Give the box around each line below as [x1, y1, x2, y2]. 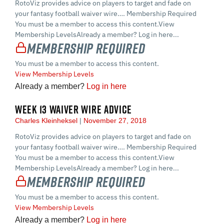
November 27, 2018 [81, 116, 146, 124]
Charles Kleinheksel [15, 116, 79, 124]
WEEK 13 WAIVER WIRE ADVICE [15, 101, 132, 117]
